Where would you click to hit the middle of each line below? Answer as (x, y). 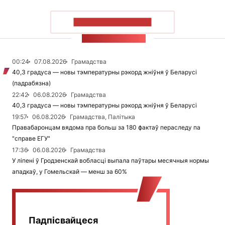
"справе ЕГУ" (31, 139)
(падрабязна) (31, 83)
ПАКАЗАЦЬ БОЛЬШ (113, 22)
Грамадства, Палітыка (102, 117)
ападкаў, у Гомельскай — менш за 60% (70, 172)
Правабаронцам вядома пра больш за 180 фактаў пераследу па (106, 128)
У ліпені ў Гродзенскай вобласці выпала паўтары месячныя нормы (110, 161)
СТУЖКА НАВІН (114, 39)
